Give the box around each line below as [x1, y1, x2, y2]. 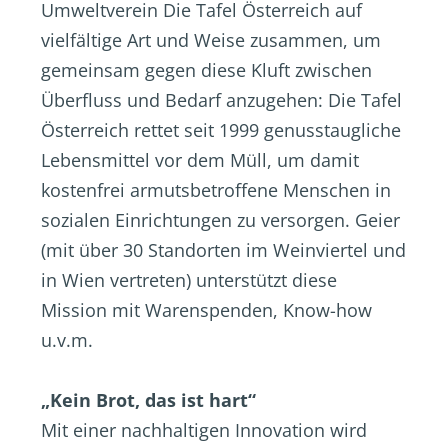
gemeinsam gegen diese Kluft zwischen [41, 58, 372, 82]
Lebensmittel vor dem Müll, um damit [41, 148, 359, 172]
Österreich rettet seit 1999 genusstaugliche [41, 118, 401, 142]
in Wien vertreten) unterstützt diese [41, 268, 337, 292]
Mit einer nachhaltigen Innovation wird [41, 418, 367, 442]
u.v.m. [41, 328, 93, 352]
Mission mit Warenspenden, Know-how [41, 298, 372, 322]
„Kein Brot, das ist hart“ [41, 388, 256, 412]
